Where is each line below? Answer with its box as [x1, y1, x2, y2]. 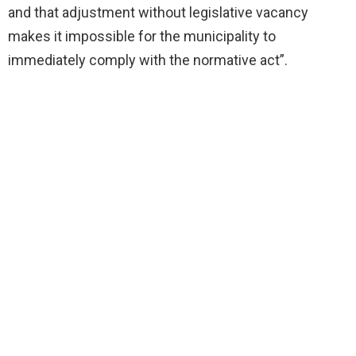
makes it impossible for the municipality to [8, 27, 276, 44]
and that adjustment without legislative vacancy [8, 3, 308, 21]
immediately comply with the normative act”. [8, 51, 288, 68]
